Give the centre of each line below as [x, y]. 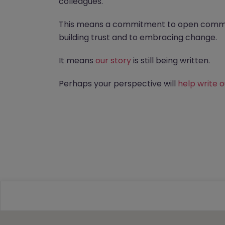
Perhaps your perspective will [118, 84]
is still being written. [171, 61]
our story [113, 61]
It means [77, 61]
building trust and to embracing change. [138, 37]
